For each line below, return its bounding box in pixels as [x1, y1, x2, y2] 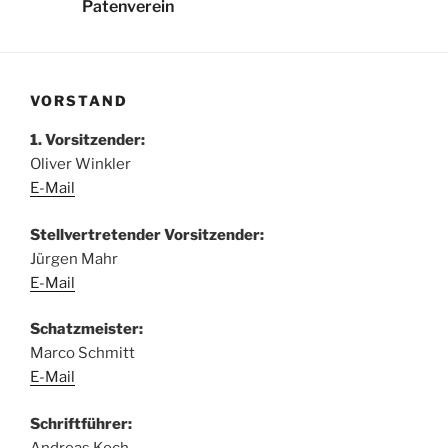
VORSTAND [30, 91, 128, 109]
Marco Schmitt [30, 344, 135, 363]
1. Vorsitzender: [30, 131, 145, 150]
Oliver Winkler [30, 155, 131, 174]
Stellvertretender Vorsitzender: [30, 225, 264, 244]
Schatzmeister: [30, 320, 143, 339]
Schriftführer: [30, 414, 132, 433]
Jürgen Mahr [30, 249, 118, 268]
